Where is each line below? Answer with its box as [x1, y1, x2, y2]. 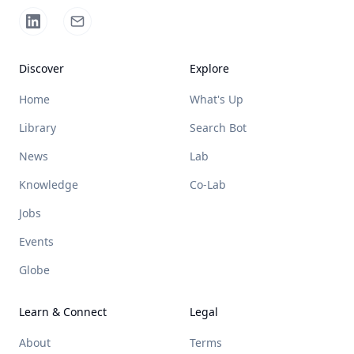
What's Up [190, 92, 243, 107]
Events [19, 234, 54, 249]
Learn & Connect [19, 304, 107, 319]
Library [19, 120, 56, 135]
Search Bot [190, 120, 247, 135]
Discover [19, 61, 64, 76]
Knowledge [19, 177, 78, 192]
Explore [190, 61, 229, 76]
